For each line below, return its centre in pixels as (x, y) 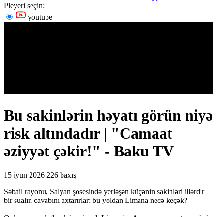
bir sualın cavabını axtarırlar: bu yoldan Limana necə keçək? (96, 200)
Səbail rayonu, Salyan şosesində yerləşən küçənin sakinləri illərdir (104, 191)
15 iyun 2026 (24, 175)
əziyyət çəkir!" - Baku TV (89, 151)
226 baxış (61, 175)
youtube (39, 17)
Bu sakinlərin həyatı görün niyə (108, 116)
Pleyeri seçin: (24, 6)
